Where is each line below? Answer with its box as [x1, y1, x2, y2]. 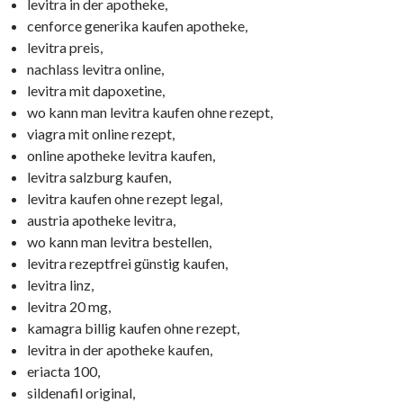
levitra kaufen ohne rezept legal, [27, 190, 222, 207]
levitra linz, [27, 276, 94, 293]
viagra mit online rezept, [27, 125, 175, 142]
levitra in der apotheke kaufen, [27, 341, 212, 358]
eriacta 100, [27, 363, 100, 380]
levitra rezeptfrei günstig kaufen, [27, 255, 228, 272]
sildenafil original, [27, 384, 135, 401]
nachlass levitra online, [27, 60, 164, 77]
